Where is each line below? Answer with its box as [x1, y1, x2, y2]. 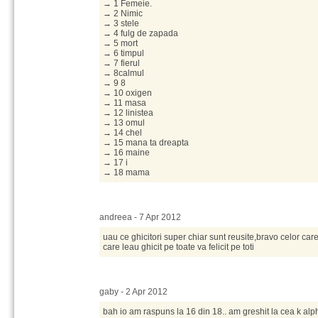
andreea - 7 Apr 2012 [99, 212, 181, 222]
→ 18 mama [103, 168, 150, 177]
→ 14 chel [103, 128, 142, 138]
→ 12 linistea [103, 108, 153, 118]
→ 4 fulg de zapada [103, 28, 178, 38]
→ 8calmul [103, 68, 144, 78]
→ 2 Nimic [103, 9, 143, 18]
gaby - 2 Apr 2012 [99, 287, 168, 297]
